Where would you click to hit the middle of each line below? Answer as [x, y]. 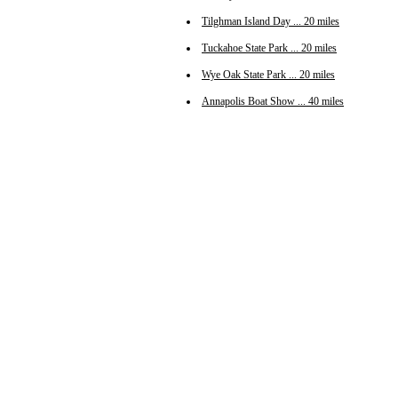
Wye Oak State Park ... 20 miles [268, 75]
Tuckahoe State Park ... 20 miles [269, 48]
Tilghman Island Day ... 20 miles [271, 22]
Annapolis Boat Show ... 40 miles [273, 102]
